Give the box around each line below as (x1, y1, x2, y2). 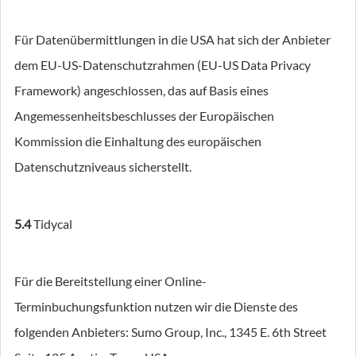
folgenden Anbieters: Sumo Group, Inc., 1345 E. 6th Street (14, 324, 327, 339)
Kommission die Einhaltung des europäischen (14, 133, 261, 149)
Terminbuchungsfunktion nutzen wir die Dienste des (14, 299, 298, 314)
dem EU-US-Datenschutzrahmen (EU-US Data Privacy (14, 57, 311, 72)
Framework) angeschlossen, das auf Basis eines (14, 83, 269, 98)
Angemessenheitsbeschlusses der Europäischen (14, 108, 274, 123)
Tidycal (31, 216, 72, 231)
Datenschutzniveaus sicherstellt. (14, 159, 192, 174)
